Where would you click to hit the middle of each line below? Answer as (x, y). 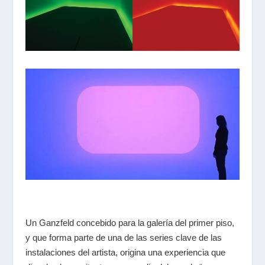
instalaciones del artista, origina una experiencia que (125, 253)
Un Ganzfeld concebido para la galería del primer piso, (130, 223)
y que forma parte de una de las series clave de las (123, 238)
